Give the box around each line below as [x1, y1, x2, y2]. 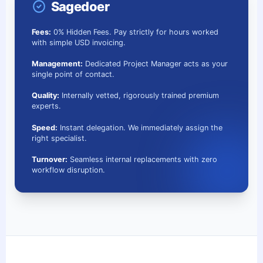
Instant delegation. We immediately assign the [57, 123, 222, 132]
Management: [31, 59, 83, 69]
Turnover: [31, 154, 68, 164]
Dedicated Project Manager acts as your [82, 59, 228, 69]
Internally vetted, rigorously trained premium [59, 91, 219, 100]
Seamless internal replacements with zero [67, 154, 217, 164]
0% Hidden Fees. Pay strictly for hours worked [50, 27, 218, 36]
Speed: [31, 123, 58, 132]
